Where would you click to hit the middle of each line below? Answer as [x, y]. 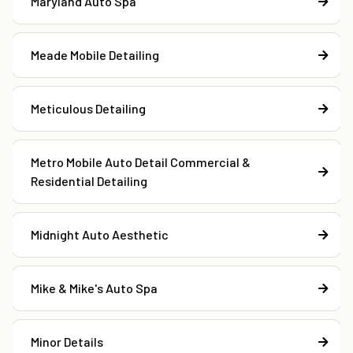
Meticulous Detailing [88, 109]
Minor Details [67, 342]
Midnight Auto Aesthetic [100, 235]
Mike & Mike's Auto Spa [94, 288]
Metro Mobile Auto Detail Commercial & [141, 162]
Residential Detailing [89, 181]
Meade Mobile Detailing [95, 55]
